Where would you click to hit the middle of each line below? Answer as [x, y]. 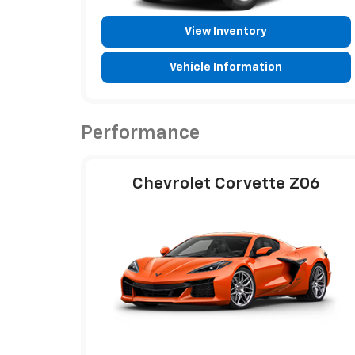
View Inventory [226, 31]
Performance [140, 133]
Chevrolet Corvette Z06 [226, 184]
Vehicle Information [226, 67]
